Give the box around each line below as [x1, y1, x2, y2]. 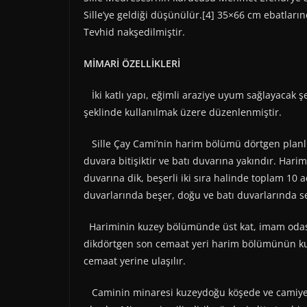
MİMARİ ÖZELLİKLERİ [84, 56, 180, 70]
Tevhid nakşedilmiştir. [84, 25, 185, 38]
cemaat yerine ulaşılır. [84, 254, 186, 267]
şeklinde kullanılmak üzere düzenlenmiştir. [84, 105, 282, 119]
